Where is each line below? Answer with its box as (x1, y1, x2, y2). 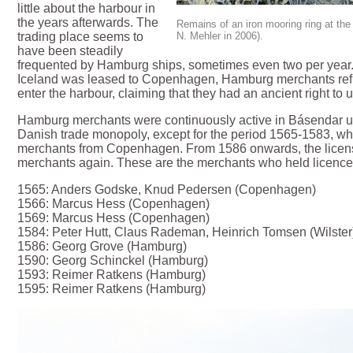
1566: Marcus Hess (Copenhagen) (17, 197, 210, 211)
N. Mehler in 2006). (176, 29, 264, 42)
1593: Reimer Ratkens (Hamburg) (17, 268, 206, 282)
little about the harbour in (17, 2, 156, 16)
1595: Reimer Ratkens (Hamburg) (17, 282, 206, 296)
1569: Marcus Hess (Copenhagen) (17, 211, 210, 225)
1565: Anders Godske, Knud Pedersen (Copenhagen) (17, 183, 317, 197)
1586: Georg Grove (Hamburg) (17, 240, 188, 254)
